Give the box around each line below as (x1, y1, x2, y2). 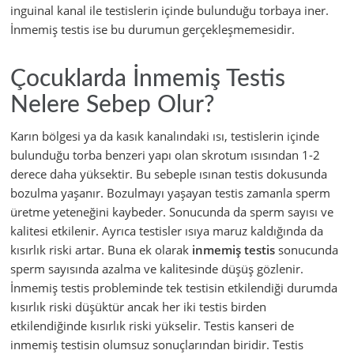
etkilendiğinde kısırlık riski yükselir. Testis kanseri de (10, 318, 294, 334)
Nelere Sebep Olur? (10, 93, 214, 118)
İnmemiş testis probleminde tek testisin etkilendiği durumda (10, 280, 337, 296)
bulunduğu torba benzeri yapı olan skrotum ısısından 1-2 (10, 147, 320, 164)
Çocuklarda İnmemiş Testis (10, 67, 285, 92)
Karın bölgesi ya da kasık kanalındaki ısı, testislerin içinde (10, 128, 319, 145)
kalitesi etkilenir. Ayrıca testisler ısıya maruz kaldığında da (10, 223, 323, 239)
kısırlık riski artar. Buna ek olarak (10, 242, 192, 258)
